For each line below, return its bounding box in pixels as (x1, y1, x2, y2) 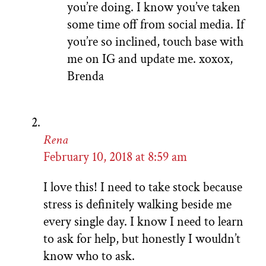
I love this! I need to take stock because (43, 179, 242, 197)
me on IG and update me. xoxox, (67, 50, 233, 68)
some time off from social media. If (67, 16, 244, 34)
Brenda (67, 68, 104, 85)
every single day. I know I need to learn (43, 213, 243, 231)
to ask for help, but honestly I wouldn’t (43, 230, 240, 248)
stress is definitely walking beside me (43, 196, 232, 214)
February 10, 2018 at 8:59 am (43, 148, 187, 166)
